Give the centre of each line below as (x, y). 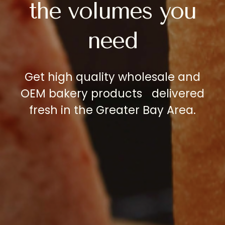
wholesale (146, 77)
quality (95, 77)
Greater (118, 110)
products (117, 93)
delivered (175, 93)
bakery (68, 93)
